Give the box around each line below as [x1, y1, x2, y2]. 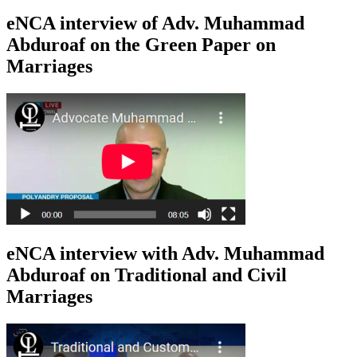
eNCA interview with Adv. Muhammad [6, 243, 324, 265]
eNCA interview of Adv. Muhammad [6, 12, 304, 33]
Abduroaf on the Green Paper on [6, 33, 276, 55]
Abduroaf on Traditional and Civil [6, 265, 287, 286]
